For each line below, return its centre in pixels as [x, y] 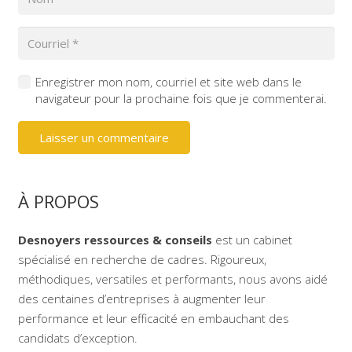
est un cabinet [252, 240]
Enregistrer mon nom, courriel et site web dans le [169, 81]
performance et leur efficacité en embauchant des [153, 318]
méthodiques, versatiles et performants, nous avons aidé [172, 279]
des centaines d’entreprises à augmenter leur [141, 299]
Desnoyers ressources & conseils [115, 240]
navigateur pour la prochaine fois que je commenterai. [181, 98]
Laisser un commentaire [104, 137]
